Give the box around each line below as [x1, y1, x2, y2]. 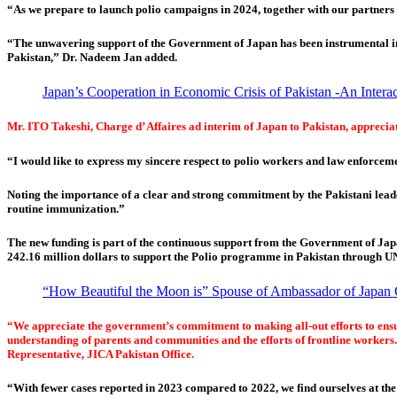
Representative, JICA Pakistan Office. [7, 347, 194, 362]
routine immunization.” [7, 201, 125, 215]
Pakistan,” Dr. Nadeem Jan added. [7, 51, 177, 65]
